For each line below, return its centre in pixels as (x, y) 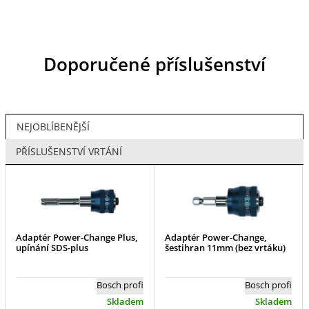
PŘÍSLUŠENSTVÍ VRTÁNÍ (69, 151)
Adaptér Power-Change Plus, (77, 238)
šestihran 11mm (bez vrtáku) (225, 248)
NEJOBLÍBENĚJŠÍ (53, 127)
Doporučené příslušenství (154, 64)
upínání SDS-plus (52, 248)
